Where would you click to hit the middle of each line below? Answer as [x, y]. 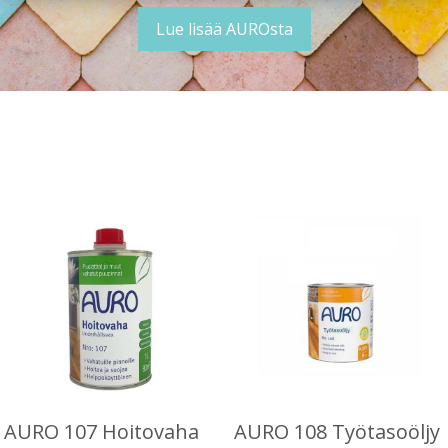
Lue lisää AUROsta [224, 29]
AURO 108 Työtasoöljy [336, 432]
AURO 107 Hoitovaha [102, 432]
